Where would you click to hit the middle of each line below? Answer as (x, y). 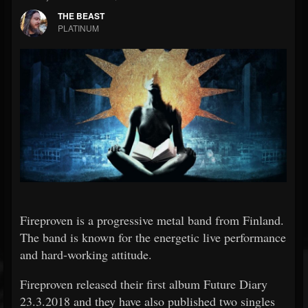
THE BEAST (81, 16)
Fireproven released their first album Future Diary (144, 284)
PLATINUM (78, 28)
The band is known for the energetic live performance (153, 237)
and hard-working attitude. (86, 254)
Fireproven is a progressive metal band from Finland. (152, 220)
